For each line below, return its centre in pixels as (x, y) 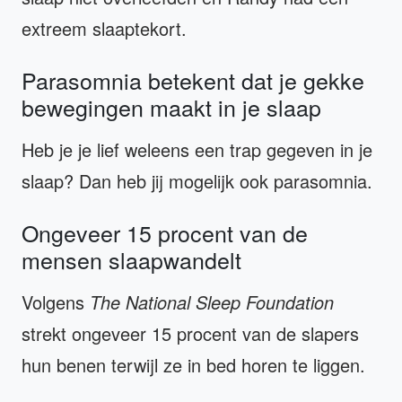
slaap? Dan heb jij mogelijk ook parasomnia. (197, 180)
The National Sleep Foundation (212, 301)
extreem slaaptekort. (104, 28)
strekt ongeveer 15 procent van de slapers (190, 333)
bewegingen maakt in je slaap (171, 106)
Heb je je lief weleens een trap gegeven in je (197, 149)
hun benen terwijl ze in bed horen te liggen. (193, 364)
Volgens (56, 301)
